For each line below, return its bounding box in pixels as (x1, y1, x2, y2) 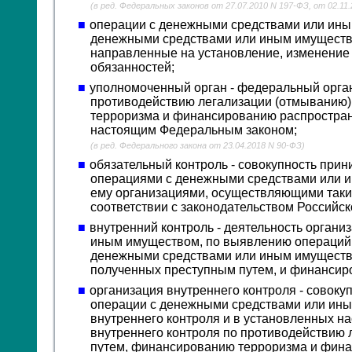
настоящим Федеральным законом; (90, 123, 298, 137)
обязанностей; (90, 60, 175, 74)
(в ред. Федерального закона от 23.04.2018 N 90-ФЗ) (90, 141, 306, 150)
